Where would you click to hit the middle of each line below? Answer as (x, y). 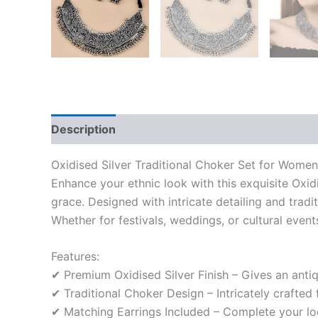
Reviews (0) (165, 129)
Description (83, 129)
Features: (75, 257)
